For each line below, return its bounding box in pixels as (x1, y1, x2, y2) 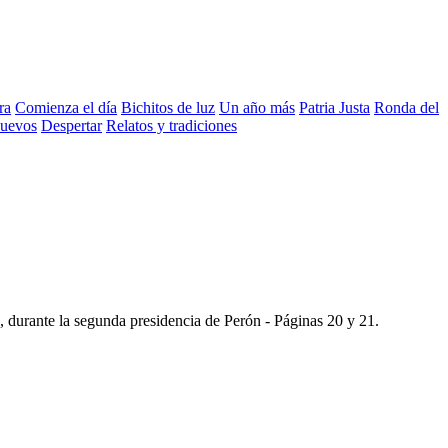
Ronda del (374, 99, 439, 116)
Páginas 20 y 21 (274, 311, 375, 329)
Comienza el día (15, 99, 117, 116)
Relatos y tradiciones (106, 117, 237, 134)
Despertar (41, 117, 102, 134)
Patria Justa (299, 99, 370, 116)
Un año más (219, 99, 295, 116)
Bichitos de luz (121, 99, 215, 116)
